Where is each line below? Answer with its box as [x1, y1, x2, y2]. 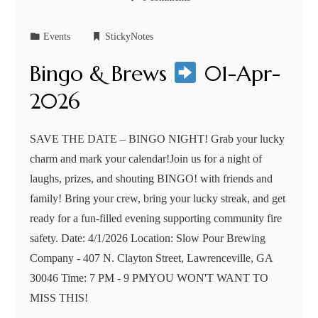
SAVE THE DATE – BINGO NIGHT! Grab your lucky [30, 133, 285, 146]
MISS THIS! [30, 292, 89, 305]
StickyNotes [105, 31, 154, 43]
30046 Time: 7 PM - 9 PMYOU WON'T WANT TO [30, 272, 269, 285]
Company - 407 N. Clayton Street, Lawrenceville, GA [30, 252, 273, 265]
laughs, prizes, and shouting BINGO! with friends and [30, 172, 273, 185]
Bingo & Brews [30, 60, 174, 87]
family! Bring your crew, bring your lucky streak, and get [30, 192, 286, 205]
